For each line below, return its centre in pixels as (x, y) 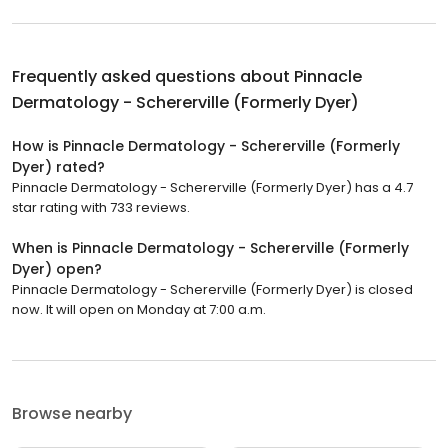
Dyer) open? (57, 268)
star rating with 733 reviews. (101, 207)
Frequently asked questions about (153, 76)
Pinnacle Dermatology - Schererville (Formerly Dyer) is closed (212, 289)
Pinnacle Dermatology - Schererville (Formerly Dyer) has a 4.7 (212, 187)
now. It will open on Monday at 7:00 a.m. (139, 309)
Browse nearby (72, 413)
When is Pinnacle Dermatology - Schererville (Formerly (210, 247)
